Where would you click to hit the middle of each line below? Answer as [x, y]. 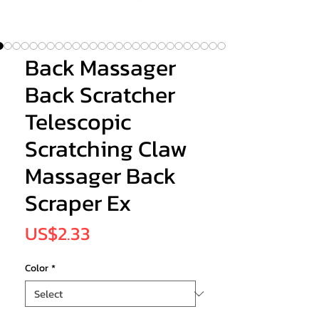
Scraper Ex [78, 203]
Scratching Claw [106, 149]
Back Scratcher [100, 95]
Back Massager [100, 68]
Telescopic [78, 122]
